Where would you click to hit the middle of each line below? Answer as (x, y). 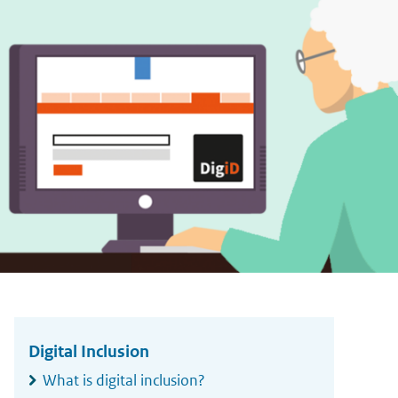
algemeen (57, 326)
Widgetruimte (77, 300)
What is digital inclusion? (124, 380)
